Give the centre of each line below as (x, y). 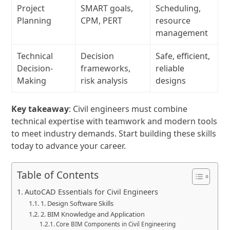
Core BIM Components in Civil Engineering (116, 224)
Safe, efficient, (183, 56)
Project (31, 8)
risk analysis (104, 81)
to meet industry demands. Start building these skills (114, 133)
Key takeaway (40, 109)
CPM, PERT (102, 21)
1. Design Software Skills (77, 203)
